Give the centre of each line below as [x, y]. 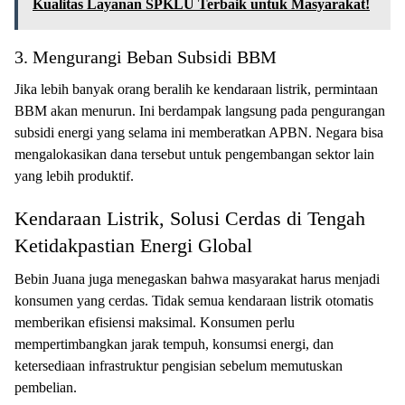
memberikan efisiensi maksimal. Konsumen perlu [155, 322]
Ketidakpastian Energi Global [133, 245]
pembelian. [46, 387]
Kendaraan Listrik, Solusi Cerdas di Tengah [190, 218]
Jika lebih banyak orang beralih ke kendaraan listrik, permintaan [196, 89]
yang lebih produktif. [74, 175]
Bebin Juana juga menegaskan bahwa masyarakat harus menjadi [197, 278]
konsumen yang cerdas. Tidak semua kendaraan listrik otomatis [194, 300]
